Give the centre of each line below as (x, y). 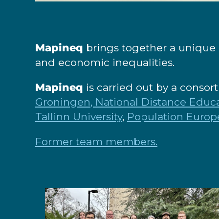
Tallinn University (79, 117)
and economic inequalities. (105, 62)
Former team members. (96, 142)
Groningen (63, 102)
